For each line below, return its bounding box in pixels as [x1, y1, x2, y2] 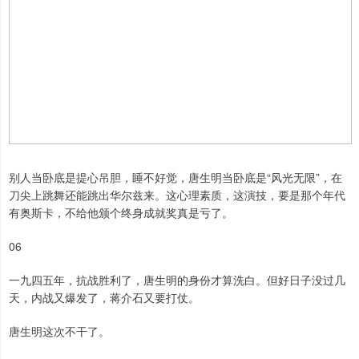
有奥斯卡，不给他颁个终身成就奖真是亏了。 [9, 204, 233, 221]
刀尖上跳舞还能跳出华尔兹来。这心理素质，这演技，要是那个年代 [9, 187, 345, 204]
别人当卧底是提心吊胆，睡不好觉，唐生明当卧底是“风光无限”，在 [9, 169, 342, 186]
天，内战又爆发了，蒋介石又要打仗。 [9, 289, 200, 306]
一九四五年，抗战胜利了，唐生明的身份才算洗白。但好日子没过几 [9, 272, 345, 288]
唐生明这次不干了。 [9, 323, 110, 340]
